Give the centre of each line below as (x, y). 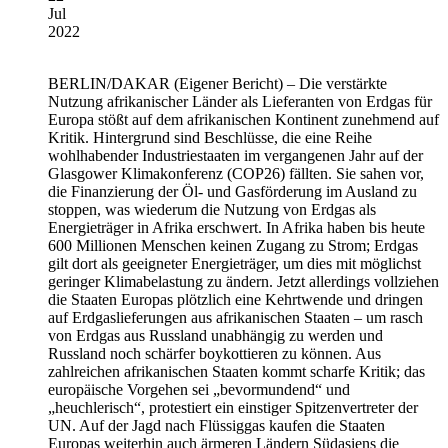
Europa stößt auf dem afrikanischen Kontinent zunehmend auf (243, 120)
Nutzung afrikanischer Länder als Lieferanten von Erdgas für (240, 102)
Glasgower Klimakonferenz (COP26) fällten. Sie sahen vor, (236, 174)
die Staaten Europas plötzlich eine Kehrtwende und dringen (235, 300)
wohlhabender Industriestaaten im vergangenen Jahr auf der (235, 156)
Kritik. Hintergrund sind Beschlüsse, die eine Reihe (210, 138)
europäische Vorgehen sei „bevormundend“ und (199, 390)
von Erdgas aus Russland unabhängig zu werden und (215, 336)
